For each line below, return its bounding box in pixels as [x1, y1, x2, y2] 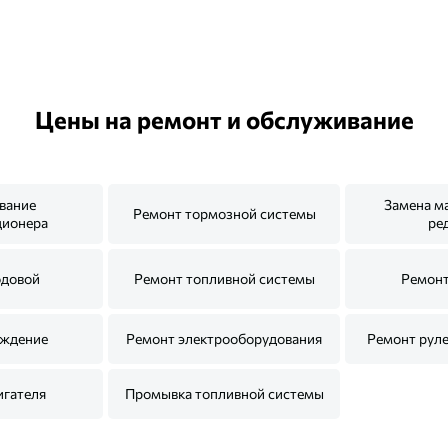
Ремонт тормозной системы [132, 205, 316, 222]
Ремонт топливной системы [133, 270, 315, 287]
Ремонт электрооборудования [126, 330, 322, 347]
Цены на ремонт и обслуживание [34, 105, 414, 134]
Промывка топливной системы [124, 385, 324, 402]
